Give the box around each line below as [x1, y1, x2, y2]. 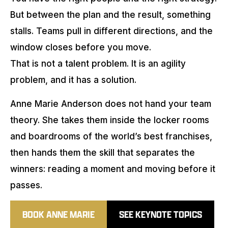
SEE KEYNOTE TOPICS [119, 208, 202, 221]
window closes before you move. [10, 42, 151, 53]
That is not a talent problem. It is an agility [10, 59, 186, 69]
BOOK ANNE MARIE [22, 208, 95, 221]
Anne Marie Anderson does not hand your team [10, 98, 211, 109]
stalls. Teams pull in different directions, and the [10, 26, 213, 37]
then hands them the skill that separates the [10, 147, 195, 158]
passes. [10, 180, 42, 190]
